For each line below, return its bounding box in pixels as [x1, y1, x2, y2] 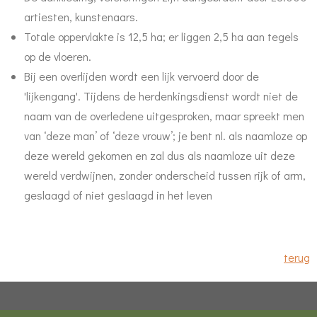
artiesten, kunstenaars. [24, 9, 138, 25]
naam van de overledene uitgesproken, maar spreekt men [24, 108, 304, 124]
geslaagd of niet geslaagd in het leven [24, 188, 212, 203]
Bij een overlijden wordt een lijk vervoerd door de [24, 69, 259, 84]
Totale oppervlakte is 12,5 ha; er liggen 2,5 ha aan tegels [24, 29, 299, 45]
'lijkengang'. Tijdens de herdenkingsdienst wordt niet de [24, 88, 298, 104]
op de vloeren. [24, 49, 91, 64]
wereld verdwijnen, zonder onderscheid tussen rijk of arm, [24, 168, 306, 183]
